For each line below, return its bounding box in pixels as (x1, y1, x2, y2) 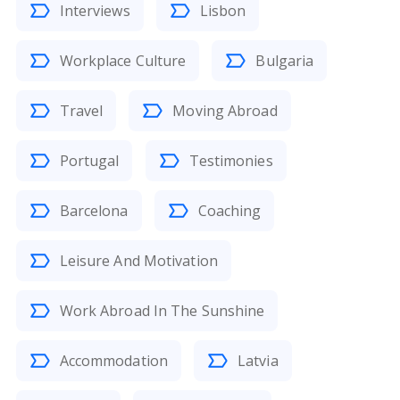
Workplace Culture (59, 51, 187, 71)
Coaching (197, 201, 262, 221)
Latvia (237, 351, 279, 371)
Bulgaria (255, 51, 314, 71)
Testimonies (188, 151, 273, 171)
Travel (59, 101, 104, 121)
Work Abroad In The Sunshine (59, 301, 265, 321)
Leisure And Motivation (59, 251, 218, 271)
